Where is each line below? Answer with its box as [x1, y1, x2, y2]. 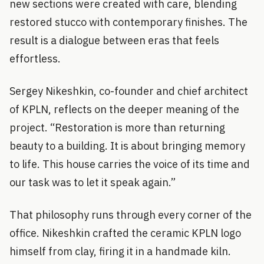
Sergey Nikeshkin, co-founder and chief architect [9, 84, 248, 98]
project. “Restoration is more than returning [9, 120, 225, 134]
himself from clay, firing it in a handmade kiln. [9, 244, 231, 258]
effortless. [9, 51, 61, 65]
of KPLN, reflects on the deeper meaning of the [9, 102, 239, 116]
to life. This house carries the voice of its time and [9, 157, 250, 171]
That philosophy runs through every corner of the [9, 207, 252, 222]
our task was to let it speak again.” [9, 175, 176, 189]
